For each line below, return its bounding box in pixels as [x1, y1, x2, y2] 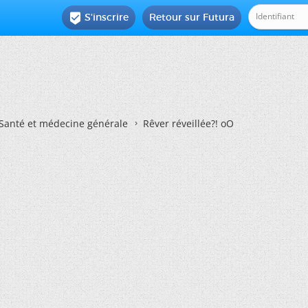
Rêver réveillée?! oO [143, 117, 234, 130]
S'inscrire [85, 11, 129, 23]
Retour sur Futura [149, 11, 235, 23]
